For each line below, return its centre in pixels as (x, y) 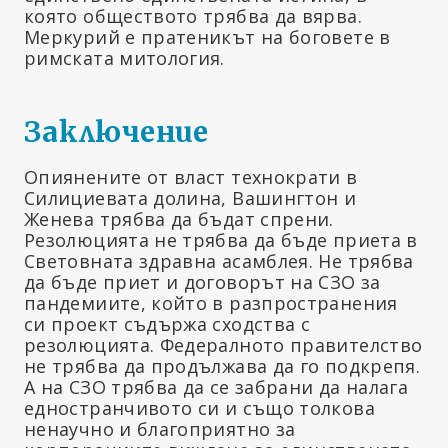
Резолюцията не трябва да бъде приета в (221, 240)
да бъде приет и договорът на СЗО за (202, 282)
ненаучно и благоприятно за (160, 429)
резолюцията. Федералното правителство (223, 345)
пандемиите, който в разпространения (211, 303)
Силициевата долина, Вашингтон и (190, 198)
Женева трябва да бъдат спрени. (179, 219)
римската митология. (124, 58)
